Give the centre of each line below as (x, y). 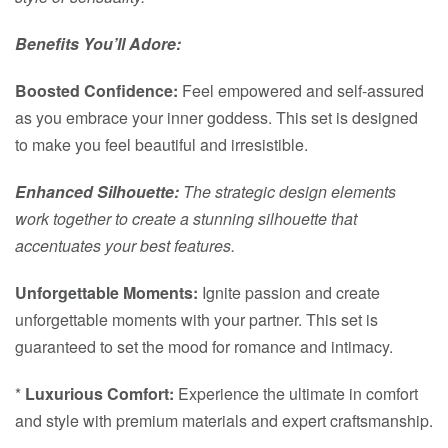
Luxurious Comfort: (99, 394)
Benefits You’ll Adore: (98, 44)
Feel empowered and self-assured (301, 91)
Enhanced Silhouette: (97, 192)
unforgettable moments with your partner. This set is (196, 320)
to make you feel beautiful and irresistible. (161, 145)
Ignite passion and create (289, 293)
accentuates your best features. (125, 246)
